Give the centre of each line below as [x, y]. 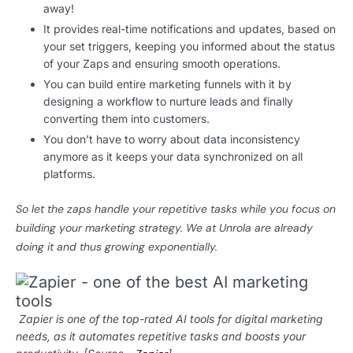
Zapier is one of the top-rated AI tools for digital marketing [169, 319]
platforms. [71, 174]
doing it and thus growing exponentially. [118, 247]
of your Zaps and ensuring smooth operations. [162, 64]
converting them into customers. [128, 119]
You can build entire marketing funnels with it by [167, 84]
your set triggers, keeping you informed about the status [189, 46]
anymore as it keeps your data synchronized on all [173, 157]
